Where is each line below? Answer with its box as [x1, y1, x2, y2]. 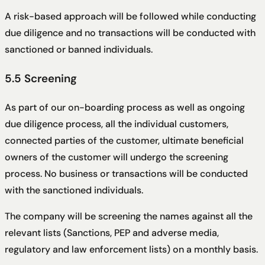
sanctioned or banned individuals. [5, 43, 153, 56]
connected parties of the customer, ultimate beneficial [5, 134, 244, 147]
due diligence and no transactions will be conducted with [5, 27, 256, 40]
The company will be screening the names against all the [5, 209, 253, 222]
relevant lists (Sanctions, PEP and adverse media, [5, 226, 219, 239]
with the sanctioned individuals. [5, 183, 143, 196]
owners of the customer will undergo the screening [5, 150, 228, 163]
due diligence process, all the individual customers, [5, 117, 228, 130]
